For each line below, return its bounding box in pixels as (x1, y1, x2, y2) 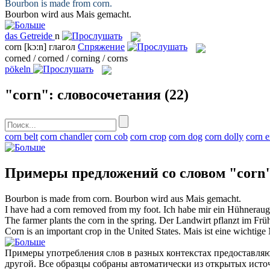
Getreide (20, 30, 52, 41)
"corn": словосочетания (5, 86, 161, 102)
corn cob (95, 131, 128, 142)
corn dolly (205, 131, 243, 142)
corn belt (5, 131, 38, 142)
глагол (49, 42, 75, 52)
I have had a (5, 204, 54, 215)
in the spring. (105, 215, 157, 225)
